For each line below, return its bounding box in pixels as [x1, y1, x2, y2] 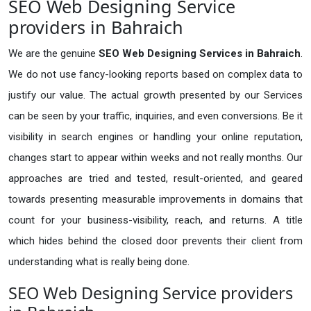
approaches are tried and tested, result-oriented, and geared [8, 172, 303, 185]
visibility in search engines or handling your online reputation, [8, 131, 303, 144]
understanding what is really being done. [8, 255, 190, 269]
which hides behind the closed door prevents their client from [8, 235, 303, 248]
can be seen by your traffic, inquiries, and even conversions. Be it [8, 110, 303, 123]
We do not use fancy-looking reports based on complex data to [8, 68, 303, 81]
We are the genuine [8, 47, 99, 60]
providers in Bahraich [8, 15, 183, 40]
